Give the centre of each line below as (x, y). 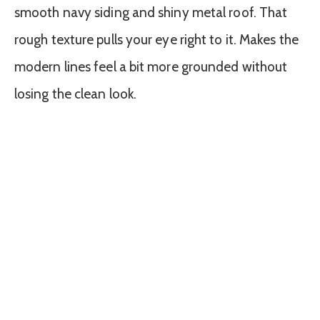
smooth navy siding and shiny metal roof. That (151, 13)
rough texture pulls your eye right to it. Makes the (156, 40)
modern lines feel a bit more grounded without (151, 67)
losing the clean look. (76, 94)
